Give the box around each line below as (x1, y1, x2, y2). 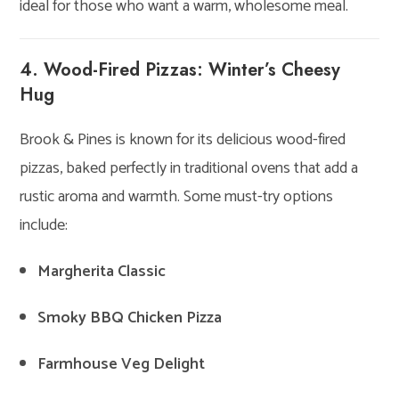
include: (20, 211, 69, 239)
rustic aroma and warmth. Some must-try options (20, 183, 334, 210)
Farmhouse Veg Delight (37, 350, 206, 378)
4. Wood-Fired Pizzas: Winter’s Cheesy (20, 56, 341, 83)
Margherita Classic (37, 257, 167, 285)
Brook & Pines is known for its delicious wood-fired (20, 126, 346, 153)
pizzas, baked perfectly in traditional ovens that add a (20, 154, 359, 182)
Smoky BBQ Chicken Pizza (37, 304, 223, 331)
